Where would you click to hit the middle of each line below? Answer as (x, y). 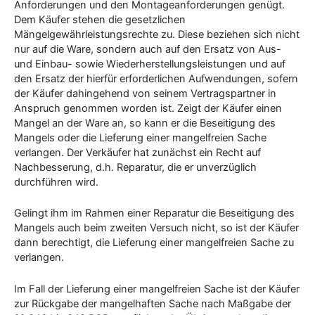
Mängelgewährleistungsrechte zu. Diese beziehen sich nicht (157, 35)
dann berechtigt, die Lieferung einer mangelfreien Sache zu (154, 243)
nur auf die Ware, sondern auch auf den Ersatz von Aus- (148, 50)
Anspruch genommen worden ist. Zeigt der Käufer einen (148, 109)
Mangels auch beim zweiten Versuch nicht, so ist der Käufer (156, 228)
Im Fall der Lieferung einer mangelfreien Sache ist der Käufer (157, 289)
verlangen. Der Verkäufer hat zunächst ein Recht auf (137, 153)
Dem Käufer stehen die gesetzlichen (100, 20)
